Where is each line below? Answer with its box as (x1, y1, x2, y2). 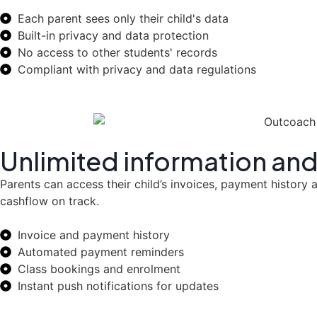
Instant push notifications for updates (18, 278, 219, 293)
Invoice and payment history (18, 227, 170, 242)
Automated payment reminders (18, 244, 184, 259)
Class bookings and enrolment (18, 261, 180, 276)
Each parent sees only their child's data (18, 11, 229, 25)
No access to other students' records (18, 45, 217, 59)
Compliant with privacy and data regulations (18, 62, 256, 76)
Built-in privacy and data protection (18, 28, 209, 42)
